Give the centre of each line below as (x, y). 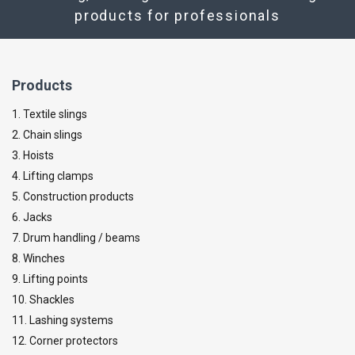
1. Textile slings (50, 114)
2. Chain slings (47, 134)
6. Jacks (32, 217)
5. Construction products (73, 196)
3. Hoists (33, 155)
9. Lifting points (50, 279)
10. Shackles (43, 299)
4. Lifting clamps (53, 176)
